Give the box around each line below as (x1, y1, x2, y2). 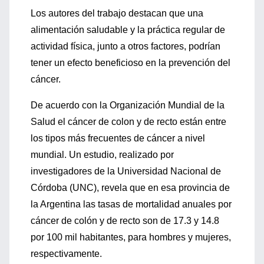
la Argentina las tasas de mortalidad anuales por (31, 199, 232, 209)
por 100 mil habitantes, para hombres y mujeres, (31, 232, 231, 242)
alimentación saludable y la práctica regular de (31, 25, 225, 35)
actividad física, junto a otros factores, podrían (31, 41, 220, 51)
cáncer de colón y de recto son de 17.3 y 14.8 (31, 216, 219, 226)
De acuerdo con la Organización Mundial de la (31, 100, 225, 110)
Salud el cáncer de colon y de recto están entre (31, 117, 226, 127)
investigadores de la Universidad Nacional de (31, 166, 221, 176)
